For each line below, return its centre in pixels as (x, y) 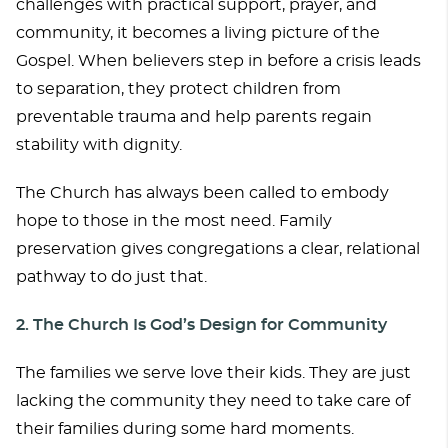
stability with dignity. (99, 144)
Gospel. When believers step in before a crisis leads (218, 60)
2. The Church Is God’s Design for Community (201, 324)
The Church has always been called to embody (202, 192)
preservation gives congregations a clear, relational (218, 248)
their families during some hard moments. (185, 428)
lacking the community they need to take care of (213, 400)
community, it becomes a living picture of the (198, 32)
